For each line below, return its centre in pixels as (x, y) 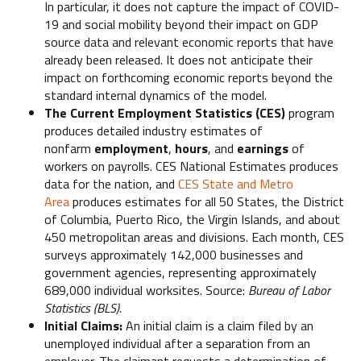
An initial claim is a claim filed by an (220, 325)
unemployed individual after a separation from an (177, 343)
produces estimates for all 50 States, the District (207, 201)
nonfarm (69, 148)
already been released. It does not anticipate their (178, 59)
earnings (263, 148)
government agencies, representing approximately (180, 272)
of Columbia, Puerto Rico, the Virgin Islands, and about (192, 219)
